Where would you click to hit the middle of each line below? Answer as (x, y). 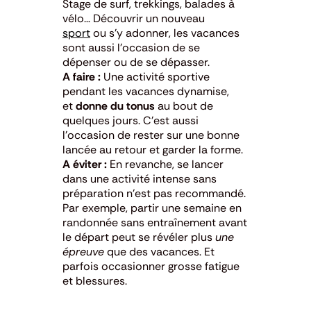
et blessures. (95, 280)
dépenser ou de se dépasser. (136, 62)
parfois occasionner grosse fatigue (151, 266)
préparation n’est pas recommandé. (154, 193)
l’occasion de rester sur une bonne (151, 135)
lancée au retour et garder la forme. (153, 149)
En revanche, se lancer (165, 164)
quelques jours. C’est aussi (131, 120)
